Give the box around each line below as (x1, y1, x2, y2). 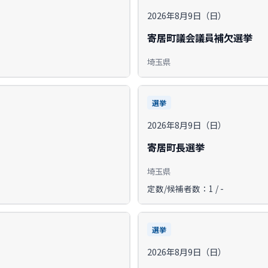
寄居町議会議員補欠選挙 (147, 30, 252, 45)
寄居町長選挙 (147, 139, 205, 154)
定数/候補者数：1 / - (147, 182, 224, 194)
